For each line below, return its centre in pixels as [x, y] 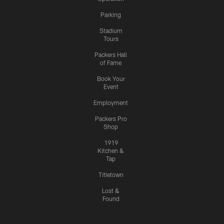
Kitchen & [111, 151]
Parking [111, 15]
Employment [111, 103]
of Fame [111, 63]
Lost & [111, 191]
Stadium [111, 31]
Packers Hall [111, 55]
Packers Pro [111, 119]
